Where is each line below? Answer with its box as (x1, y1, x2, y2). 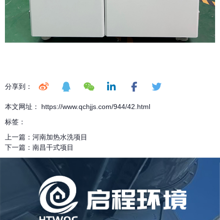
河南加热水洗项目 (32, 133, 87, 141)
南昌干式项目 (32, 143, 74, 151)
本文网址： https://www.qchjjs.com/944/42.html (5, 102, 150, 110)
